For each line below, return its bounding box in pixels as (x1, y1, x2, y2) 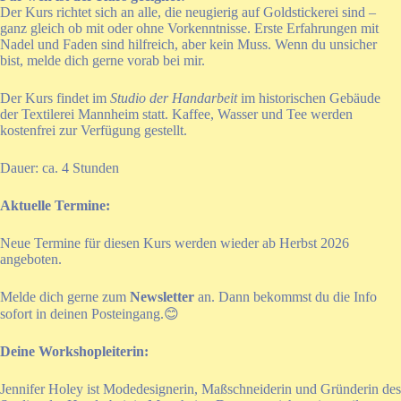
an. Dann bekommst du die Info (198, 289, 377, 305)
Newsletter (130, 289, 194, 305)
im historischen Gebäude (237, 90, 380, 107)
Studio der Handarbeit (110, 90, 237, 107)
